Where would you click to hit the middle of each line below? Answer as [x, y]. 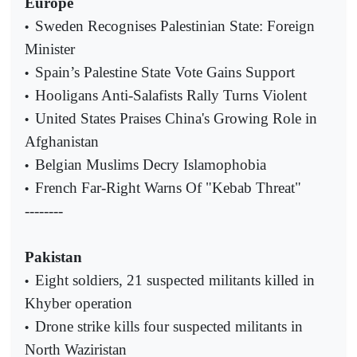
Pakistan [53, 257]
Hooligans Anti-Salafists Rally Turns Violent [171, 96]
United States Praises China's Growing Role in [176, 119]
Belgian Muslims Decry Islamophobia [151, 165]
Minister [50, 49]
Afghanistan [62, 142]
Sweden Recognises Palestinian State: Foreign [175, 26]
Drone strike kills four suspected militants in [169, 327]
